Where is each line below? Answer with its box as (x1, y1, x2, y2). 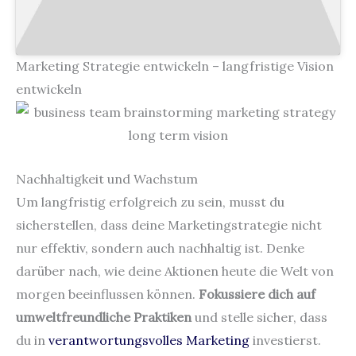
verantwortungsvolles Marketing (48, 332, 250, 349)
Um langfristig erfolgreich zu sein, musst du (16, 194, 284, 211)
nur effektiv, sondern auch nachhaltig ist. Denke (16, 240, 304, 257)
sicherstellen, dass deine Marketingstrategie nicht (16, 217, 322, 234)
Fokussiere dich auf (199, 286, 315, 303)
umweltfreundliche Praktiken (16, 309, 192, 326)
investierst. (250, 332, 321, 349)
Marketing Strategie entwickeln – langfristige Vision (16, 58, 334, 75)
